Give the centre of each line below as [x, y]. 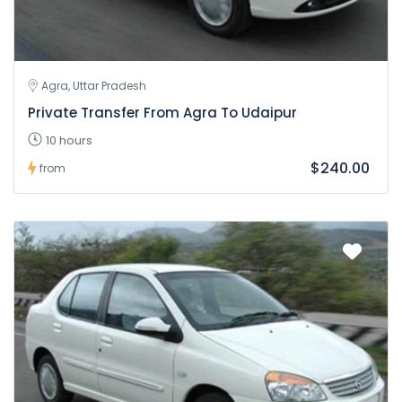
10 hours [69, 140]
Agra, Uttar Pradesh [94, 85]
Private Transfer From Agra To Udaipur [162, 112]
